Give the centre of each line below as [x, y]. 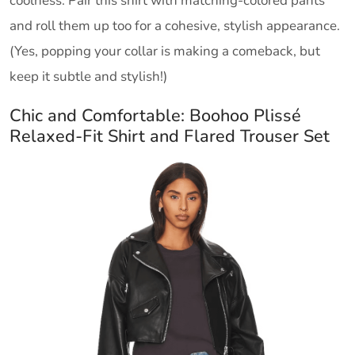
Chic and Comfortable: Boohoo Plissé [155, 116]
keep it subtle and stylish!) [88, 77]
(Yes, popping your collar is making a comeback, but [165, 52]
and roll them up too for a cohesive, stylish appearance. [175, 26]
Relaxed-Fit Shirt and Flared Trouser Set [170, 137]
